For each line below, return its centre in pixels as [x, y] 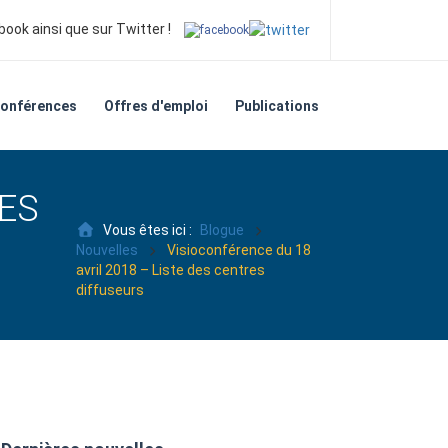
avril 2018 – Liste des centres [170, 270]
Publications [277, 106]
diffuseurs [110, 290]
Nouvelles [107, 250]
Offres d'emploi [156, 106]
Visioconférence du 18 [238, 250]
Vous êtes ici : [147, 230]
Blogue [221, 230]
